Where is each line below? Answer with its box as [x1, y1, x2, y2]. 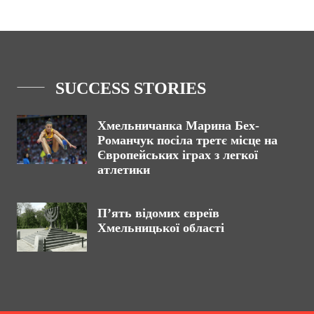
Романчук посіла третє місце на [97, 133, 278, 147]
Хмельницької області [97, 221, 224, 235]
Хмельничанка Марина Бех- [97, 118, 259, 132]
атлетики [97, 163, 150, 177]
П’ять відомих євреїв [97, 206, 219, 220]
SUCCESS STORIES [55, 79, 206, 97]
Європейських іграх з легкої [97, 148, 258, 162]
